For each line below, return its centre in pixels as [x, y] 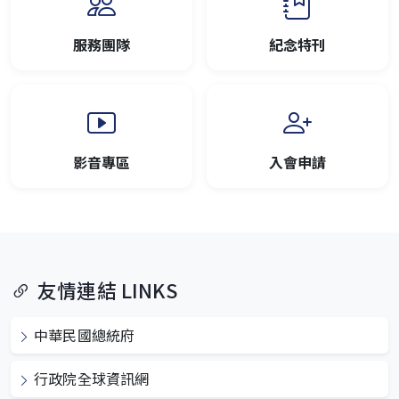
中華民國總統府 [85, 334]
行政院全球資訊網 [92, 378]
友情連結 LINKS [107, 289]
